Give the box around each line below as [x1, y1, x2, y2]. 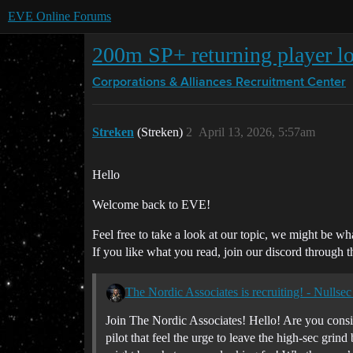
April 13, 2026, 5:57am [199, 125, 315, 139]
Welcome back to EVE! [92, 198, 210, 211]
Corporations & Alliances [92, 76, 232, 89]
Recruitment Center [236, 76, 346, 89]
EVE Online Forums [8, 9, 111, 23]
